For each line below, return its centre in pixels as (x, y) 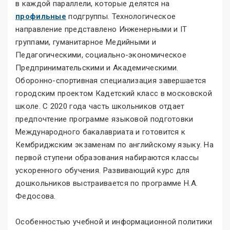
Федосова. (36, 196)
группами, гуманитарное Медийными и (86, 42)
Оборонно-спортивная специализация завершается (111, 80)
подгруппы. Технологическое (121, 16)
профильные (41, 16)
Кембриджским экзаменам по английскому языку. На (115, 145)
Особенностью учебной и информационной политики (114, 222)
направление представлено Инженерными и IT (101, 29)
